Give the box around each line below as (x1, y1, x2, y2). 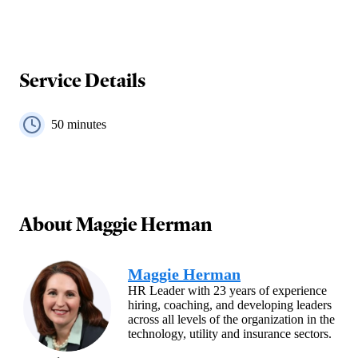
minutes (64, 117, 106, 131)
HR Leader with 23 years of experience (128, 284, 327, 298)
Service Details (19, 66, 145, 93)
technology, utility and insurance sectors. (128, 327, 332, 341)
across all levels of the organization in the (128, 312, 335, 327)
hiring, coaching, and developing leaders (128, 298, 332, 312)
